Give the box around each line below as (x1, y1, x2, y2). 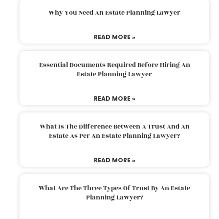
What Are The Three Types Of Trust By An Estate (39, 183, 190, 193)
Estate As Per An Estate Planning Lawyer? (49, 131, 180, 141)
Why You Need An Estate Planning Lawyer (48, 7, 180, 18)
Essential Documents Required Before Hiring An (39, 60, 190, 70)
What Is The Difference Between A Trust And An (39, 121, 190, 131)
